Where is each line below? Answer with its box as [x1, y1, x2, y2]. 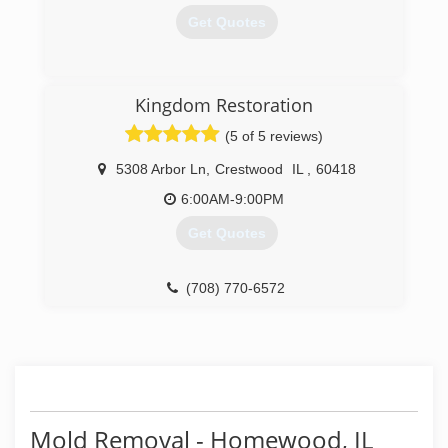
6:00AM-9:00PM [181, 191, 284, 207]
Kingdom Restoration [135, 93, 313, 117]
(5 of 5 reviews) [225, 128, 323, 144]
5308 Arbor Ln [115, 161, 206, 177]
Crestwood [214, 161, 283, 177]
